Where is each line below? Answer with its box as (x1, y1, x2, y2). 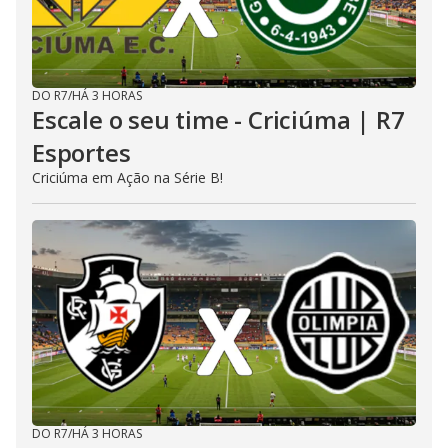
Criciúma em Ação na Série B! (32, 167, 223, 187)
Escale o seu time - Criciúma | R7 (32, 102, 405, 136)
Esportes (32, 135, 131, 169)
